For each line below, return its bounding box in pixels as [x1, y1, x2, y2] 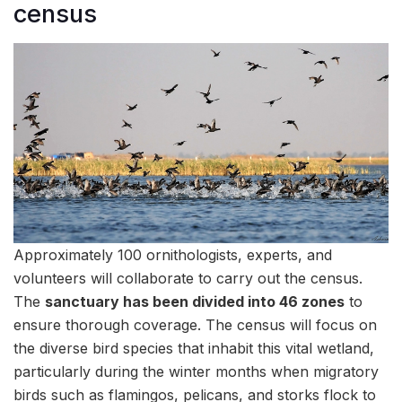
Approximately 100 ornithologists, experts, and [13, 245, 332, 264]
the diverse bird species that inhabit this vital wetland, [13, 338, 374, 357]
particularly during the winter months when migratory [13, 362, 379, 380]
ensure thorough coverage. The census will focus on [13, 315, 377, 334]
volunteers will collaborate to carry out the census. [13, 268, 363, 287]
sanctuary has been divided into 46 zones [45, 292, 345, 310]
